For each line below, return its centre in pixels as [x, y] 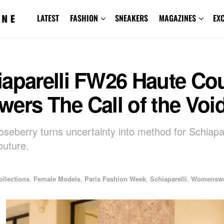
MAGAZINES [177, 18]
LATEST [48, 18]
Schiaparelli [168, 178]
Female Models [57, 178]
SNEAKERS [131, 18]
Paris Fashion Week [115, 178]
